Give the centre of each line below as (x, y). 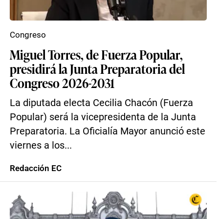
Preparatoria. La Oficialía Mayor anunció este (108, 131)
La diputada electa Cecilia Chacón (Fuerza (101, 103)
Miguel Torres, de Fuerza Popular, (96, 54)
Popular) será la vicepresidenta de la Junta (103, 117)
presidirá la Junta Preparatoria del (97, 68)
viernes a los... (41, 145)
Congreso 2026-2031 (62, 83)
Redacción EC (36, 168)
